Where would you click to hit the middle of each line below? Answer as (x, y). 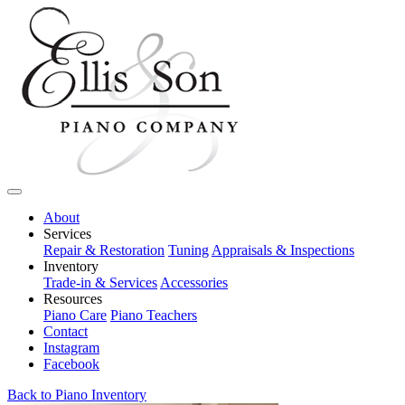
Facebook (71, 364)
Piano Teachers (154, 315)
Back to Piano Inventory (77, 395)
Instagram (71, 348)
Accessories (194, 283)
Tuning (188, 250)
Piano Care (75, 315)
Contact (66, 331)
